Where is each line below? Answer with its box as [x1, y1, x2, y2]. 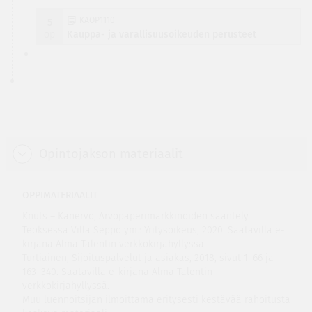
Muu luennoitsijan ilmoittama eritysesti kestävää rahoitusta [22, 294, 290, 306]
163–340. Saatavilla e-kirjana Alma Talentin [22, 266, 212, 278]
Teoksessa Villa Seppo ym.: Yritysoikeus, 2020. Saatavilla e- [22, 224, 285, 236]
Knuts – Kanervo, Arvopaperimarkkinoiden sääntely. [22, 210, 250, 222]
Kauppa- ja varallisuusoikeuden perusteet [66, 29, 256, 40]
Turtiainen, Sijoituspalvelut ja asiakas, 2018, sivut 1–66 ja [22, 252, 274, 264]
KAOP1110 [79, 15, 115, 25]
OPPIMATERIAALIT [22, 189, 97, 201]
